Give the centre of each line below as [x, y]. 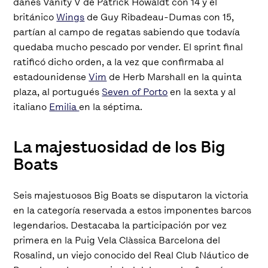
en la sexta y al [202, 92]
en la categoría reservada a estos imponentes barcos [133, 210]
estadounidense [51, 77]
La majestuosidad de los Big [120, 147]
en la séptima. [111, 106]
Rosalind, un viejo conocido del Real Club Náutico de [131, 255]
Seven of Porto [135, 92]
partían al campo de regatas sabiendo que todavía [127, 32]
